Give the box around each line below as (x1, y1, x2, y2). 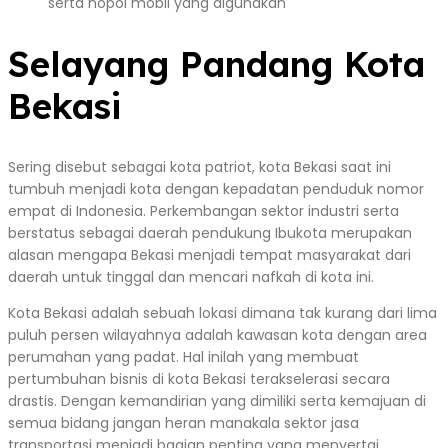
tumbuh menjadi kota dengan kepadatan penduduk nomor (8, 179, 424, 200)
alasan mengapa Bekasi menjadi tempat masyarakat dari (8, 245, 411, 266)
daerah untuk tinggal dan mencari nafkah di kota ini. (8, 267, 374, 288)
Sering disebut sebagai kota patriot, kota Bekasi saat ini (8, 157, 391, 178)
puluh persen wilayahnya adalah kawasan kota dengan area (8, 325, 427, 346)
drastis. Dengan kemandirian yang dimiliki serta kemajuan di (8, 391, 426, 412)
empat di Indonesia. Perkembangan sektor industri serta (8, 201, 399, 222)
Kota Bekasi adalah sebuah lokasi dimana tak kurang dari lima (8, 303, 437, 324)
